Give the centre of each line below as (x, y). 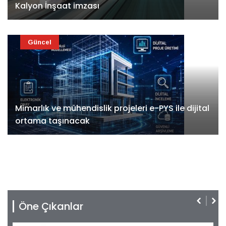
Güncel (40, 42)
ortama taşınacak (52, 121)
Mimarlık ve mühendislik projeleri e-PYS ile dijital (112, 108)
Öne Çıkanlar (51, 207)
